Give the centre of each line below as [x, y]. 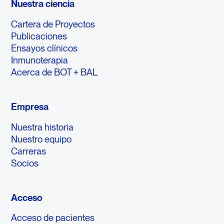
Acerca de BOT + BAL [54, 72]
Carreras [28, 151]
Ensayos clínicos [44, 48]
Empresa [29, 107]
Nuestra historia [42, 127]
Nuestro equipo [41, 139]
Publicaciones [39, 36]
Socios [24, 163]
